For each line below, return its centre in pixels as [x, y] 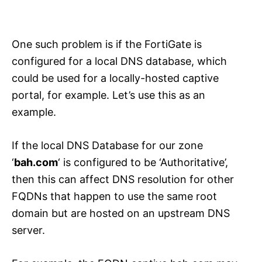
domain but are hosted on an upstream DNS [121, 213]
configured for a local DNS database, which [119, 61]
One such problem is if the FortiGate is [107, 44]
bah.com [36, 163]
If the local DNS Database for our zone [107, 146]
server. [28, 230]
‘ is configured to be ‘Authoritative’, [143, 163]
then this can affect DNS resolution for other [123, 180]
